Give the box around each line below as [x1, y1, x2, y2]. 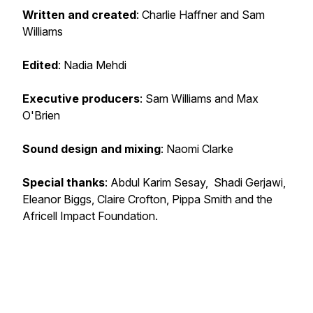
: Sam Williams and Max [140, 92, 259, 105]
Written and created [22, 8, 136, 22]
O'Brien [22, 108, 60, 122]
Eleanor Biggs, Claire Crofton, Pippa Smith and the [22, 192, 272, 206]
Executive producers [22, 92, 140, 105]
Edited [22, 58, 58, 72]
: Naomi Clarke [161, 142, 233, 156]
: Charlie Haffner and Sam [136, 8, 265, 22]
